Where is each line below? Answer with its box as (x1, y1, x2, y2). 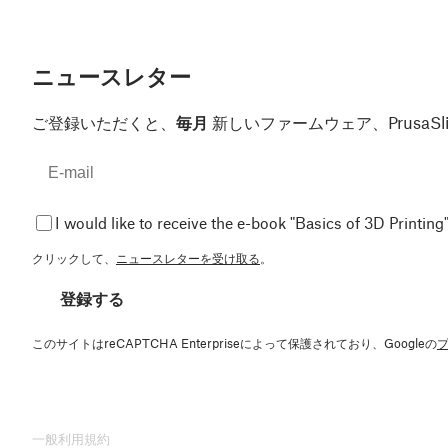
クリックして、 (32, 249, 116, 266)
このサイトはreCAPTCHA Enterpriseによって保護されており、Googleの (32, 334, 437, 351)
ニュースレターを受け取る (116, 249, 260, 266)
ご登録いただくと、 (32, 111, 176, 132)
